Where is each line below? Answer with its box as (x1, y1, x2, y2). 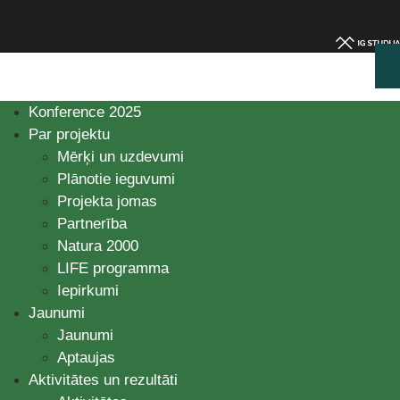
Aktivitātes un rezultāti (29, 371, 178, 389)
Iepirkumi (57, 282, 119, 300)
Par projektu (29, 126, 110, 144)
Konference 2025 (29, 104, 141, 121)
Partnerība (57, 215, 127, 233)
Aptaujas (57, 349, 115, 367)
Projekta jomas (57, 193, 157, 211)
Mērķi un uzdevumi (57, 148, 184, 166)
